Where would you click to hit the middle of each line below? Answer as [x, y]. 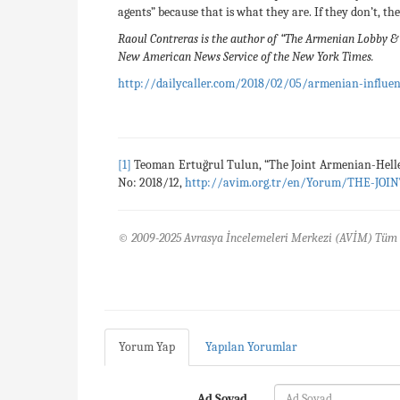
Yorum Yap [147, 346]
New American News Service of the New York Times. [246, 56]
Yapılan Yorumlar [251, 346]
